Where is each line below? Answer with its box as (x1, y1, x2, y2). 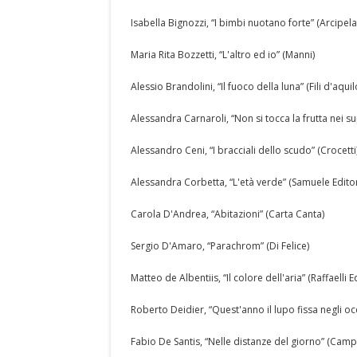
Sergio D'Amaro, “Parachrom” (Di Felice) (131, 239, 309, 253)
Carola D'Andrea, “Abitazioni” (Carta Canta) (131, 207, 324, 221)
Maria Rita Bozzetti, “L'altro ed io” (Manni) (131, 48, 315, 61)
